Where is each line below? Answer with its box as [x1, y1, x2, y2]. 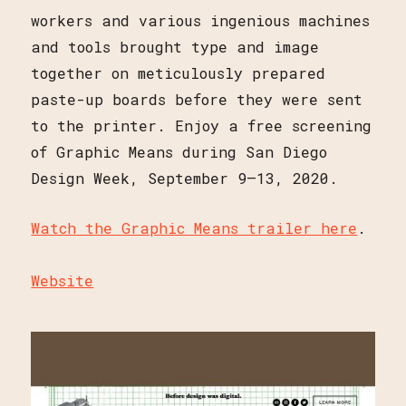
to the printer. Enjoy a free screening [31, 115, 372, 135]
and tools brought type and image [31, 36, 320, 56]
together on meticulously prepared [31, 63, 326, 82]
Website [31, 271, 94, 291]
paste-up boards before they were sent [31, 89, 363, 109]
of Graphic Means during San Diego [31, 141, 328, 161]
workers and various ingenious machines [31, 10, 371, 30]
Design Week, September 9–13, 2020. [31, 168, 339, 188]
